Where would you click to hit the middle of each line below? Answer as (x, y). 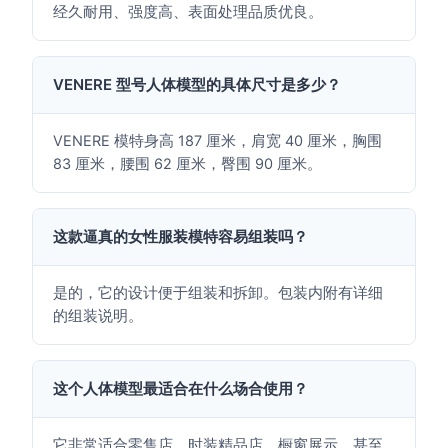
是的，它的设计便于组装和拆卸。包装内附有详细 (217, 293)
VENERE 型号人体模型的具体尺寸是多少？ (196, 84)
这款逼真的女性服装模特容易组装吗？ (180, 236)
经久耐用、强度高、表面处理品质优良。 (187, 12)
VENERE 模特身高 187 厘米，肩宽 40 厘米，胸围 (217, 141)
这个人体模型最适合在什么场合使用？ (180, 388)
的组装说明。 (97, 316)
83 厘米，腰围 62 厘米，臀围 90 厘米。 (187, 164)
